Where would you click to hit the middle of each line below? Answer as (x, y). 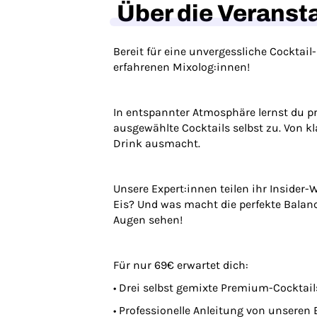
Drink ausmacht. (157, 143)
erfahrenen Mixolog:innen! (181, 67)
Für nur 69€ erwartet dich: (181, 265)
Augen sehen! (148, 220)
